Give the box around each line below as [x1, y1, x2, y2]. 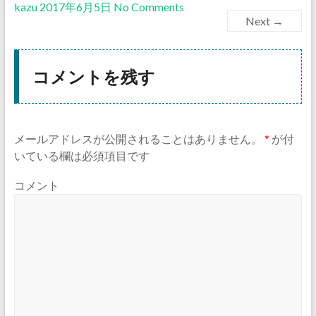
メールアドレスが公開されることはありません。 [13, 132, 262, 146]
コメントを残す [32, 66, 155, 87]
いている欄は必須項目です [13, 149, 150, 163]
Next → [245, 14, 284, 28]
